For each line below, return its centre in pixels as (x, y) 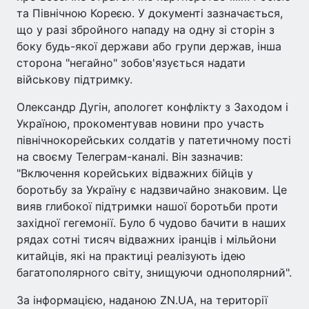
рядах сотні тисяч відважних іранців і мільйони (147, 240)
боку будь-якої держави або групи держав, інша (149, 47)
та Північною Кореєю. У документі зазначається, (150, 13)
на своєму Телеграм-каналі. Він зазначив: (130, 157)
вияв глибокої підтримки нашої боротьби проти (147, 207)
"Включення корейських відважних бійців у (135, 173)
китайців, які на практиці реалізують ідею (131, 256)
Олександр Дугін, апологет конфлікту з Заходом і (152, 107)
